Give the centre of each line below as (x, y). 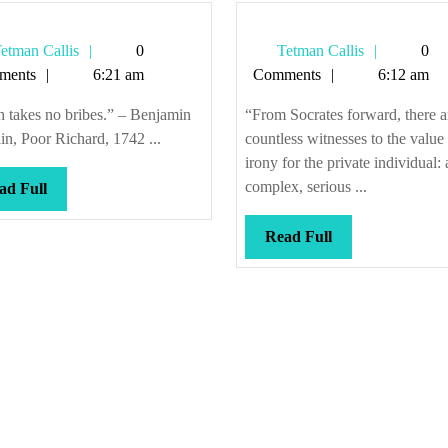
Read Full (298, 236)
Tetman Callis (318, 50)
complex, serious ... (305, 186)
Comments (286, 74)
